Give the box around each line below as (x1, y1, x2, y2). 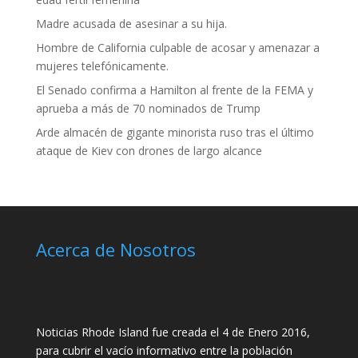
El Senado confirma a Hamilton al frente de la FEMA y (35, 82, 313, 97)
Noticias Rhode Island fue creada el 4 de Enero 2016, (35, 324, 310, 340)
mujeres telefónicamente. (35, 58, 169, 74)
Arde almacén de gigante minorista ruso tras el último (35, 125, 314, 140)
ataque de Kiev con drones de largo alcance (35, 143, 262, 158)
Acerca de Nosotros (35, 237, 196, 261)
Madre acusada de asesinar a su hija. (35, 16, 227, 31)
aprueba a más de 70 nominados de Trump (35, 101, 261, 116)
